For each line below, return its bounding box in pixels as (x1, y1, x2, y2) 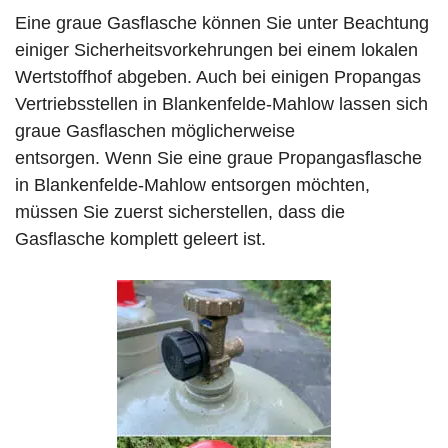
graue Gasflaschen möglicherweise (15, 121, 295, 142)
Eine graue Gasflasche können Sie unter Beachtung (15, 13, 429, 34)
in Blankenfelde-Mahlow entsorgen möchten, (15, 175, 370, 196)
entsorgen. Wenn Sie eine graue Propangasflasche (15, 148, 422, 169)
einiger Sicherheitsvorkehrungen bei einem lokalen (15, 40, 418, 61)
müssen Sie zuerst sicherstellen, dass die (15, 202, 345, 223)
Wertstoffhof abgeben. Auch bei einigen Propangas (15, 67, 421, 88)
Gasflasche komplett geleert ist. (15, 229, 266, 250)
